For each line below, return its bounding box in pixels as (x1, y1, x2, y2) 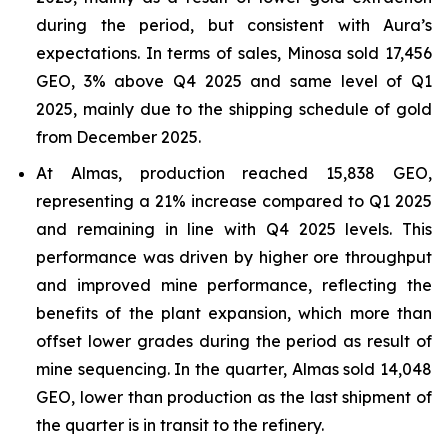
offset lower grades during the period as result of (36, 331, 432, 351)
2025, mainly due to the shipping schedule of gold (36, 99, 432, 119)
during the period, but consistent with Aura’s (36, 15, 432, 35)
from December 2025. (36, 127, 201, 147)
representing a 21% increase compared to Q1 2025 (36, 191, 432, 211)
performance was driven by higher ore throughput (36, 247, 432, 267)
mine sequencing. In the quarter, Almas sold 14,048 (36, 359, 432, 379)
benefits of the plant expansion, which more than (36, 303, 432, 323)
